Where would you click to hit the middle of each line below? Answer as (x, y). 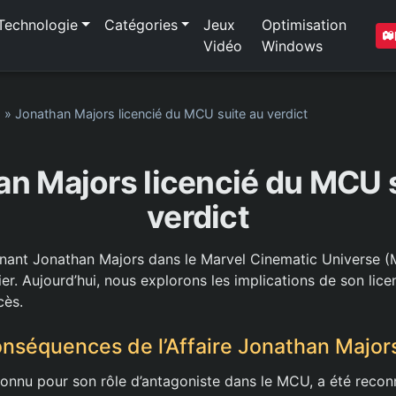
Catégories (141, 25)
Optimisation (305, 25)
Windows (293, 46)
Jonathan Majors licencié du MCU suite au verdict (161, 114)
